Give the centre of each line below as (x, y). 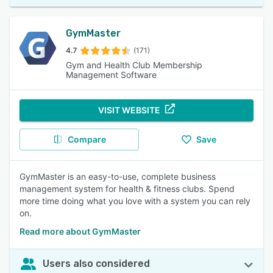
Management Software (111, 75)
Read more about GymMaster (80, 231)
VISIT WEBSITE (129, 110)
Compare (87, 139)
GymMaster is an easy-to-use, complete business (118, 176)
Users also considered (96, 264)
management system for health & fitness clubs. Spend (127, 189)
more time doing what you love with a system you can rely (135, 201)
